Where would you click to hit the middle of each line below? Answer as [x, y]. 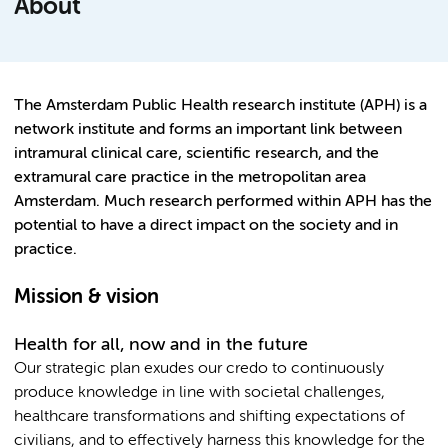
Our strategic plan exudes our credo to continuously [199, 368]
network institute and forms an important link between [208, 129]
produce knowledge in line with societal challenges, [199, 392]
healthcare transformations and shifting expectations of [209, 416]
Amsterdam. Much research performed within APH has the [223, 201]
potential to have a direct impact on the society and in [206, 225]
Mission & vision [86, 297]
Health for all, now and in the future [161, 344]
